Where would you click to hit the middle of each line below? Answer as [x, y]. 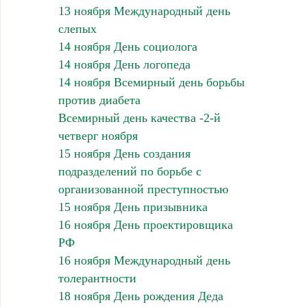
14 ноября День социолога [127, 47]
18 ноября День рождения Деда [140, 296]
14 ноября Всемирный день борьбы [151, 83]
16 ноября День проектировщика [145, 225]
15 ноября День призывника [133, 207]
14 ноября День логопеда [124, 65]
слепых [77, 29]
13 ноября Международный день [144, 11]
